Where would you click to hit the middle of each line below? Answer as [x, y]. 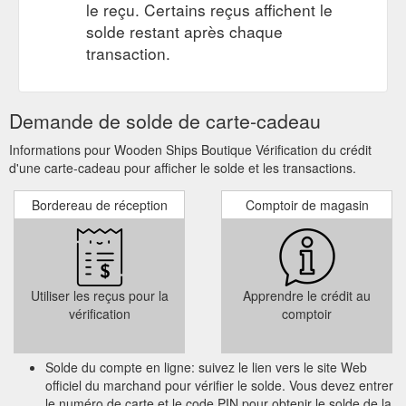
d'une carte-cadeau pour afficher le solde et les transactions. [183, 167]
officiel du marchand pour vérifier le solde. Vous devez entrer [219, 385]
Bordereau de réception [99, 204]
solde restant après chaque [184, 31]
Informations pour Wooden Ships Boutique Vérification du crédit [190, 149]
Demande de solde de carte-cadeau [165, 120]
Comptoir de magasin [307, 204]
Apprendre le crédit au [307, 295]
